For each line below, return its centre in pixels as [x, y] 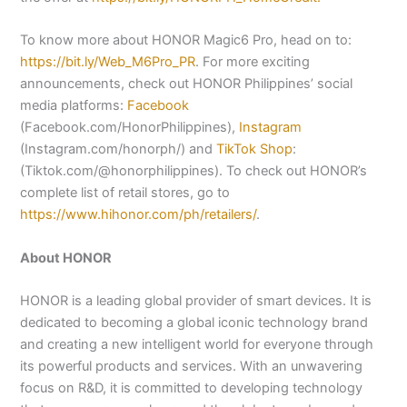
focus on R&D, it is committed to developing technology [192, 388]
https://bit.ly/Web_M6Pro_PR [108, 62]
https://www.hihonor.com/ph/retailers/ [139, 215]
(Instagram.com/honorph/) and [119, 149]
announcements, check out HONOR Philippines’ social [187, 84]
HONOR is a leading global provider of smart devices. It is [196, 301]
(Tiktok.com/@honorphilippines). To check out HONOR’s [194, 171]
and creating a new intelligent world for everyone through [197, 345]
